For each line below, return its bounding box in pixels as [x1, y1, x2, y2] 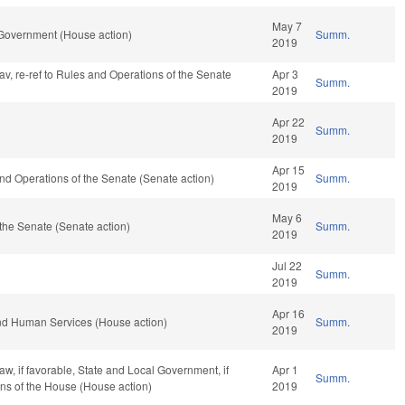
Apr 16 [272, 306, 306, 322]
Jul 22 [272, 258, 303, 274]
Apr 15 [272, 162, 306, 178]
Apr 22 [272, 114, 306, 130]
